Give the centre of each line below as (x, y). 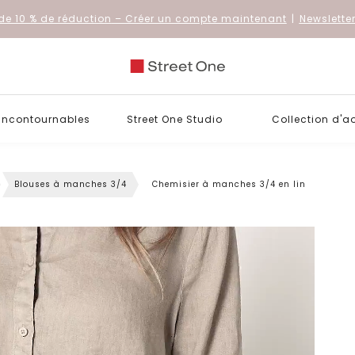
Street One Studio (175, 119)
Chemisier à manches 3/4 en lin (229, 184)
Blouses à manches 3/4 (71, 184)
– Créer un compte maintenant (199, 19)
